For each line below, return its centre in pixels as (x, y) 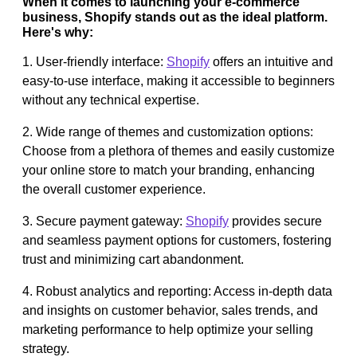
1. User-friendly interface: (94, 61)
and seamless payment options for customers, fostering (177, 240)
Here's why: (58, 32)
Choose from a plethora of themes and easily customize (178, 151)
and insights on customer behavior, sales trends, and (170, 310)
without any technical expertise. (111, 100)
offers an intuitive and (271, 61)
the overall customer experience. (114, 189)
